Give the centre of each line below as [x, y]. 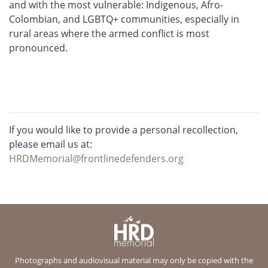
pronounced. [38, 48]
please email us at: [51, 144]
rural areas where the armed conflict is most [109, 33]
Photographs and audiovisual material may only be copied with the [134, 260]
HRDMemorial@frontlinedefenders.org [96, 158]
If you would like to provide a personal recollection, [124, 130]
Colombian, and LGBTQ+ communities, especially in [124, 19]
